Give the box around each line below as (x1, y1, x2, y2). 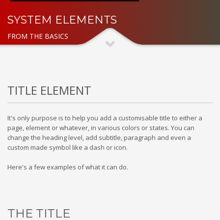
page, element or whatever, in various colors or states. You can (7, 123, 194, 132)
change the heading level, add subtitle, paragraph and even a (7, 133, 191, 142)
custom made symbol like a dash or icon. (7, 143, 128, 152)
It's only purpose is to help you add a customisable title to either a (7, 113, 202, 122)
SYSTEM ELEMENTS (7, 13, 117, 27)
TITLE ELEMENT (7, 82, 91, 98)
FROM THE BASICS (7, 31, 68, 41)
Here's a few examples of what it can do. (7, 163, 128, 171)
